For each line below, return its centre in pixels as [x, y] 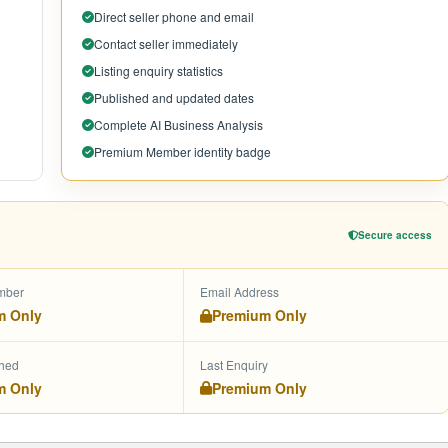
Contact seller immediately [165, 43]
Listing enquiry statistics [158, 70]
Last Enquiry [234, 364]
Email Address [239, 291]
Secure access [395, 234]
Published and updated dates [173, 97]
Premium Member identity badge [182, 151]
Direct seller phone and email [173, 16]
